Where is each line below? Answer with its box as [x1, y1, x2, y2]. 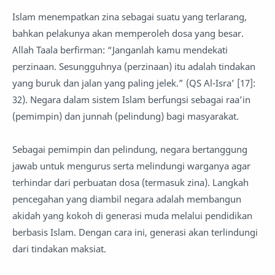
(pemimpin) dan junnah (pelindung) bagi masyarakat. [12, 110, 239, 122]
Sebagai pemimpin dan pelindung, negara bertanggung [12, 143, 247, 155]
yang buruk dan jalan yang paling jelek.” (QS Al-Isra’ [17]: [12, 77, 255, 89]
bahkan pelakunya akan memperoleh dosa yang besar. [12, 27, 244, 39]
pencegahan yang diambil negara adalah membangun [12, 193, 241, 205]
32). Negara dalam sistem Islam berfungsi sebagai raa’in [12, 93, 250, 106]
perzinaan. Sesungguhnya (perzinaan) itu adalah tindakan [12, 60, 255, 72]
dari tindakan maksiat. [12, 242, 106, 255]
